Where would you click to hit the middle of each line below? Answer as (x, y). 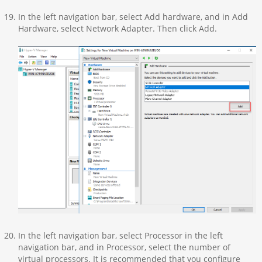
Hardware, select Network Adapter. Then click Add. (117, 29)
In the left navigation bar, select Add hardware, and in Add (133, 17)
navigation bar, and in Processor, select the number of (124, 247)
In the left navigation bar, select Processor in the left (120, 236)
